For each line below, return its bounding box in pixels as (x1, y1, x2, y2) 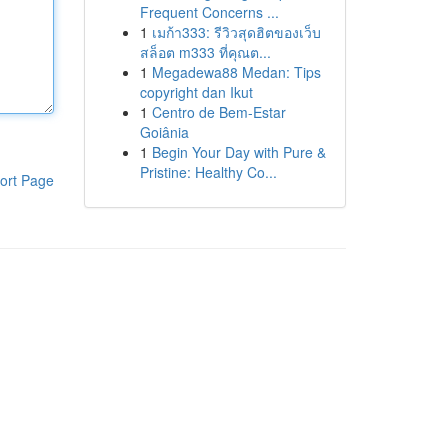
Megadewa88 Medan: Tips (151, 62, 321, 82)
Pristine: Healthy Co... (139, 162, 277, 182)
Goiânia (139, 122, 189, 142)
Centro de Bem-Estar (151, 102, 286, 122)
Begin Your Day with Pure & (151, 142, 326, 162)
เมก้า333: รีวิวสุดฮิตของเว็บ (151, 22, 321, 42)
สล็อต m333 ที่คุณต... (139, 42, 271, 62)
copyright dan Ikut (139, 82, 253, 102)
